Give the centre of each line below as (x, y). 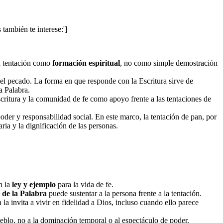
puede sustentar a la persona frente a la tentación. (124, 194)
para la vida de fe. (85, 185)
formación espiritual (86, 63)
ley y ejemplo (34, 185)
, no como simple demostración (169, 63)
